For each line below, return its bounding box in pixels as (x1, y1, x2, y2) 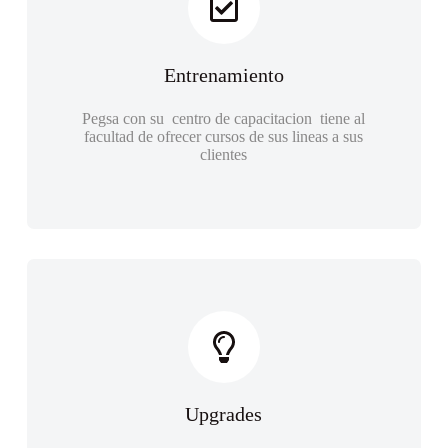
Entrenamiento (163, 64, 284, 86)
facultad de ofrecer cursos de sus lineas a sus (84, 128, 364, 145)
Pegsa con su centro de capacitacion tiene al (82, 110, 366, 127)
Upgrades (185, 403, 263, 425)
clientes (200, 146, 248, 163)
